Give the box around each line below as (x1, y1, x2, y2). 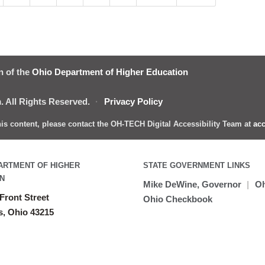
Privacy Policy (104, 96, 163, 107)
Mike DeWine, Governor (143, 179, 241, 190)
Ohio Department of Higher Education (31, 67, 188, 77)
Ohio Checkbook (143, 194, 212, 205)
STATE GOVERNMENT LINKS (143, 161, 250, 170)
